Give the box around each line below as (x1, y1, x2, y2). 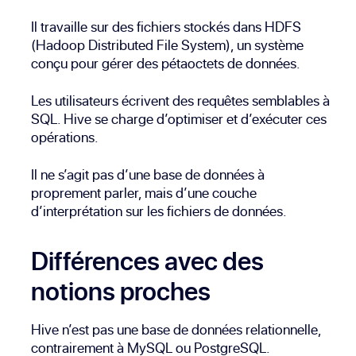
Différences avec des (31, 243, 265, 279)
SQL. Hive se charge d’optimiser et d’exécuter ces (31, 109, 327, 130)
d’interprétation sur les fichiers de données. (31, 201, 288, 222)
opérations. (31, 127, 99, 148)
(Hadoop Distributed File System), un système (31, 35, 304, 56)
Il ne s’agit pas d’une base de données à (31, 164, 265, 185)
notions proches (31, 273, 211, 309)
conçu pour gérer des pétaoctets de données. (31, 53, 301, 74)
